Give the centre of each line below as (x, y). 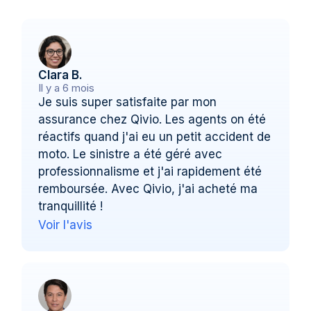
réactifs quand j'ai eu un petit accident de (155, 136)
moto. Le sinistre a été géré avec (131, 154)
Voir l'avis (66, 225)
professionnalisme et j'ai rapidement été (150, 171)
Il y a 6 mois (67, 87)
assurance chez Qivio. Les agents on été (152, 119)
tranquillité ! (71, 206)
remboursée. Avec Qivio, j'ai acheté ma (148, 188)
